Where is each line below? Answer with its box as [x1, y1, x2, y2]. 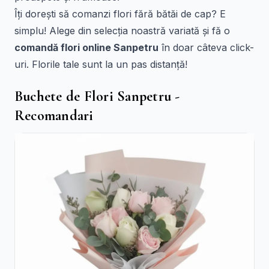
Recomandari [14, 107, 94, 124]
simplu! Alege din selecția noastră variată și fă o [14, 25, 230, 37]
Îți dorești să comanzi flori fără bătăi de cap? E [14, 8, 226, 20]
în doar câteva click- [159, 41, 254, 53]
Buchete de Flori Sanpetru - [14, 88, 180, 105]
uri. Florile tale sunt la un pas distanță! [14, 58, 187, 70]
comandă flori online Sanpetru [14, 41, 159, 53]
